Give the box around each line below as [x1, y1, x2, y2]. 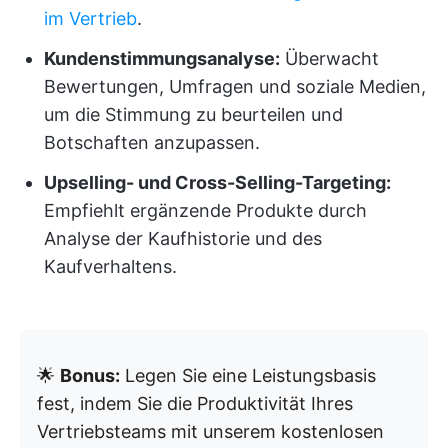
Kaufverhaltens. [44, 256, 177, 278]
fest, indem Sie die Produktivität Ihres [37, 393, 353, 415]
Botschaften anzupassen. [44, 132, 260, 154]
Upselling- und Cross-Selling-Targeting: [44, 172, 391, 194]
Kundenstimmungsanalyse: [44, 48, 280, 70]
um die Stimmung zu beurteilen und [44, 104, 343, 126]
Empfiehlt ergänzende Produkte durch [44, 200, 367, 222]
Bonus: [60, 365, 120, 387]
